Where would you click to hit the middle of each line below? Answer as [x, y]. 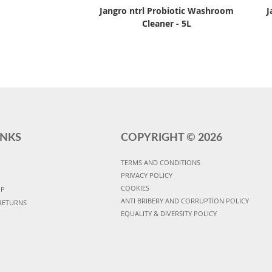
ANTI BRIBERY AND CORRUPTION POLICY [185, 200]
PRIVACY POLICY [146, 175]
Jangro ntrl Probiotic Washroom [167, 10]
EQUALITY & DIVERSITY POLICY [168, 213]
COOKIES [135, 188]
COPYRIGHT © [159, 138]
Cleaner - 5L [167, 23]
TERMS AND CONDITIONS [160, 162]
